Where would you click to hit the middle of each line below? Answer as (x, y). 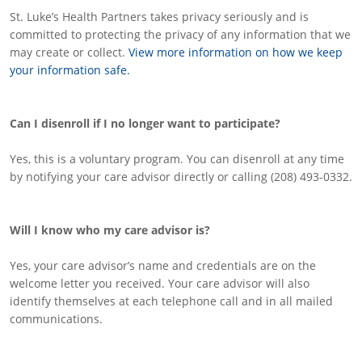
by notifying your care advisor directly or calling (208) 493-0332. (181, 177)
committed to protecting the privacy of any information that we (180, 34)
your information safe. (70, 70)
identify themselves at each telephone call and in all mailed (171, 301)
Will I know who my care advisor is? (110, 230)
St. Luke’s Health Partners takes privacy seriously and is (159, 17)
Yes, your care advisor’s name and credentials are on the (163, 265)
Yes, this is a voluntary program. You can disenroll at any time (177, 159)
